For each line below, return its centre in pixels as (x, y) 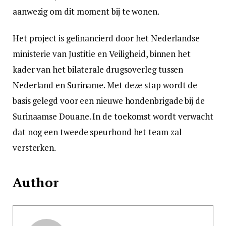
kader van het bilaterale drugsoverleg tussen (98, 70)
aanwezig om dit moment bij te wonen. (86, 12)
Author (36, 182)
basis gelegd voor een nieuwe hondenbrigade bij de (109, 101)
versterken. (35, 148)
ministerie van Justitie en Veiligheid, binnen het (102, 54)
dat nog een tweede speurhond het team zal (97, 132)
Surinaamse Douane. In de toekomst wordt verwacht (113, 117)
